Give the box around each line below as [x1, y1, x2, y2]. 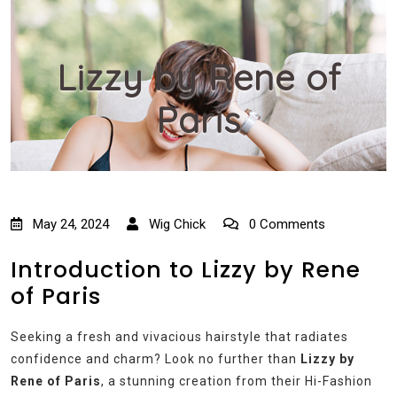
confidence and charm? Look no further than [11, 352, 300, 367]
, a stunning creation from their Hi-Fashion [101, 374, 372, 389]
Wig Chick [145, 216, 206, 233]
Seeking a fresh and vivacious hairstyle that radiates [11, 330, 348, 345]
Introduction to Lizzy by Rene [11, 254, 361, 286]
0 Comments [245, 216, 325, 233]
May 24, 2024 [29, 216, 113, 233]
